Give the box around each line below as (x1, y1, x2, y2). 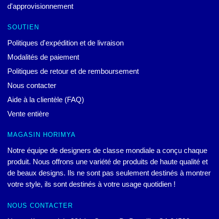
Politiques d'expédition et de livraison (7, 39, 124, 47)
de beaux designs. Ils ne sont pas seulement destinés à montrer (7, 169, 211, 177)
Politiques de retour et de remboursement (7, 67, 139, 76)
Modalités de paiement (7, 53, 79, 62)
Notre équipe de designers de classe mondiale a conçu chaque (7, 146, 207, 155)
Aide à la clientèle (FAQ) (7, 95, 84, 104)
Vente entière (7, 109, 49, 118)
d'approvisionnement (7, 2, 73, 11)
